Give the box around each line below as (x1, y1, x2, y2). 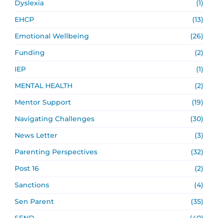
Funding (15, 48, 45, 57)
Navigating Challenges (15, 114, 94, 123)
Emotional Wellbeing (15, 31, 89, 40)
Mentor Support (15, 97, 71, 107)
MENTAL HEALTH (15, 81, 73, 90)
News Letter (15, 130, 57, 140)
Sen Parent (15, 197, 54, 206)
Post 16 (15, 163, 39, 173)
